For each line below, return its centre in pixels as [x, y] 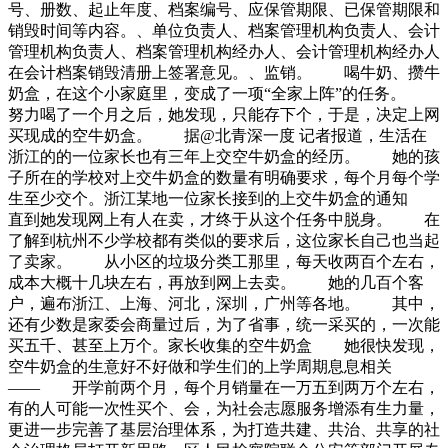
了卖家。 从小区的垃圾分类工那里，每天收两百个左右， [224, 261]
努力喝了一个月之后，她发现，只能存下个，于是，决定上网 [224, 114]
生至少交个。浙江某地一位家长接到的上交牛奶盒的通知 [224, 198]
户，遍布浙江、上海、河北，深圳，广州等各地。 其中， [224, 303]
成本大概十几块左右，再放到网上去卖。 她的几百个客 [216, 282]
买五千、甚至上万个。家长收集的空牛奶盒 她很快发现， [224, 345]
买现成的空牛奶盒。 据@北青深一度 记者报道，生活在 [217, 135]
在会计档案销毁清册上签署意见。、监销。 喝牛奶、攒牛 [224, 72]
